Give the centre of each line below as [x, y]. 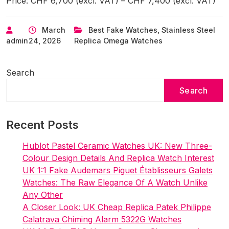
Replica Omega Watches [118, 41]
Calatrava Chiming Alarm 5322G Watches [102, 220]
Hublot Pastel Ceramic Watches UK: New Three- [117, 146]
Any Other [43, 195]
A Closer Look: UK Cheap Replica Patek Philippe [117, 207]
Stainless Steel [188, 30]
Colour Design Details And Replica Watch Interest [118, 158]
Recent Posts [42, 125]
